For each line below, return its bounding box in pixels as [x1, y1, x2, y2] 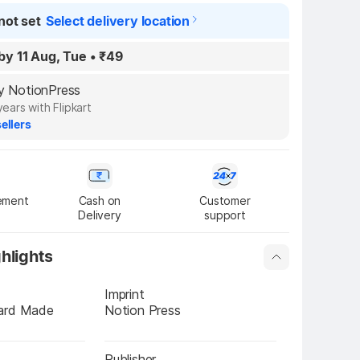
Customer [199, 194, 251, 207]
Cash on [78, 194, 121, 207]
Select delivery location [45, 13, 190, 29]
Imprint [104, 286, 145, 302]
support [204, 208, 246, 222]
